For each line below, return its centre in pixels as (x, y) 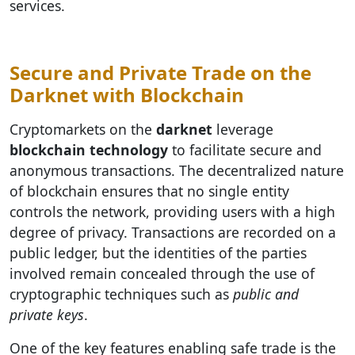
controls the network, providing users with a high (172, 212)
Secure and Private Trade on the (160, 73)
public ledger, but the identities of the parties (158, 253)
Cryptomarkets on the (83, 129)
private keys (47, 315)
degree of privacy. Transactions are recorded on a (173, 232)
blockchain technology (89, 150)
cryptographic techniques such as (121, 294)
